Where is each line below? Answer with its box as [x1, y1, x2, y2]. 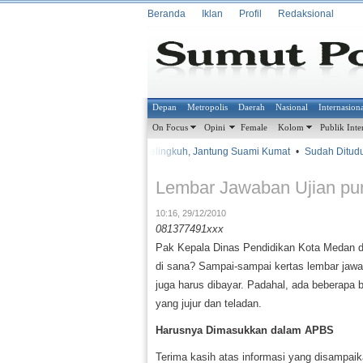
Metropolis [187, 102, 228, 113]
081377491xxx [156, 223, 224, 235]
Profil [239, 8, 262, 19]
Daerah [238, 102, 266, 113]
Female [241, 122, 268, 133]
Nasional [275, 102, 309, 113]
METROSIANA [39, 148, 104, 156]
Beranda [147, 8, 186, 19]
